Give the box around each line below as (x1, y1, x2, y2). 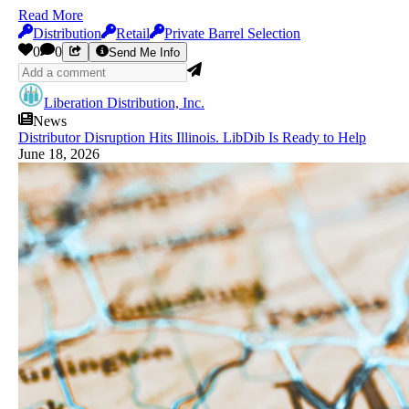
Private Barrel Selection (164, 26, 300, 42)
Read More (18, 7, 83, 24)
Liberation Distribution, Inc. (44, 95, 204, 111)
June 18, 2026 (18, 146, 100, 163)
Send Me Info (108, 46, 180, 60)
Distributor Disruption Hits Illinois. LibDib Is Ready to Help (18, 130, 366, 146)
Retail (116, 26, 150, 42)
